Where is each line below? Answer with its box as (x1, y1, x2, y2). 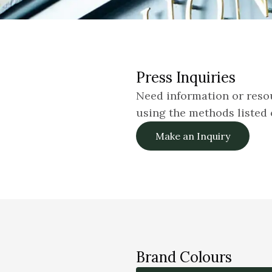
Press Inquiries (136, 68, 236, 87)
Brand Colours (136, 248, 232, 267)
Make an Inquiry (155, 130, 230, 142)
